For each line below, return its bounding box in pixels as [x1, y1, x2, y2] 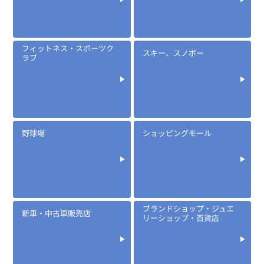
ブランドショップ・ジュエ [142, 202, 234, 214]
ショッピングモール [142, 127, 212, 139]
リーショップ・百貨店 [142, 212, 219, 223]
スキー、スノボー [142, 47, 204, 59]
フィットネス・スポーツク [22, 42, 114, 54]
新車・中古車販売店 [22, 207, 91, 219]
